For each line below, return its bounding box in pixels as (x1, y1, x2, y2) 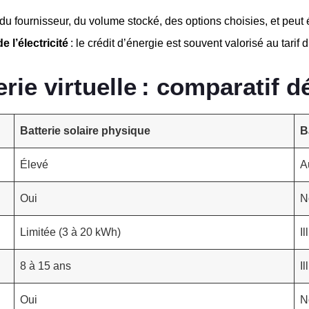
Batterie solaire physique (20, 124, 150, 137)
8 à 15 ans (20, 259, 71, 272)
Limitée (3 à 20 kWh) (20, 226, 121, 238)
